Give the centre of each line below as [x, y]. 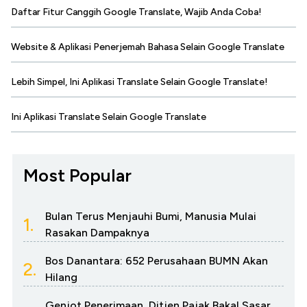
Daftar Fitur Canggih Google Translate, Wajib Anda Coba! [136, 12]
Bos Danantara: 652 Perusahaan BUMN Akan [157, 261]
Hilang [61, 278]
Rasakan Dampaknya [97, 233]
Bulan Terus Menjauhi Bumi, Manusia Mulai [151, 217]
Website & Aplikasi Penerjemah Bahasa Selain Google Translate [148, 47]
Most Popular [77, 176]
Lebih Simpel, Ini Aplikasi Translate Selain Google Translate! [139, 82]
